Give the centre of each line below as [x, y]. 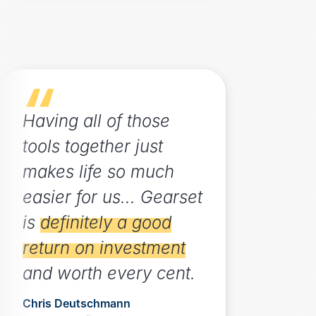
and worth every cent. [109, 273]
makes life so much [98, 171]
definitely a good [106, 222]
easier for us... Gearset [113, 197]
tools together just [93, 146]
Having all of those [96, 121]
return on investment [104, 248]
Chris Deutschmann [77, 303]
